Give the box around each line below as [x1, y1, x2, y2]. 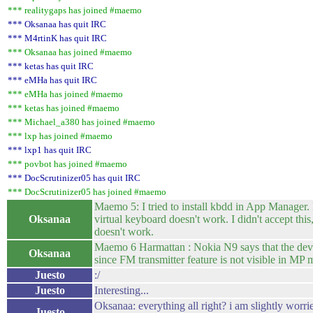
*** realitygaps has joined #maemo [8, 5, 142, 15]
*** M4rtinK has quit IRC [8, 33, 107, 43]
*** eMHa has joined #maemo [8, 89, 123, 99]
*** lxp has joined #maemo [8, 131, 112, 141]
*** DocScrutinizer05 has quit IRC [8, 173, 140, 183]
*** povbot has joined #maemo [8, 159, 127, 169]
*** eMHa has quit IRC [8, 75, 97, 85]
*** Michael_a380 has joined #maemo [8, 117, 155, 127]
